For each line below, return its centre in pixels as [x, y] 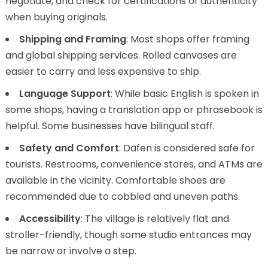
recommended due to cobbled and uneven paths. [122, 197]
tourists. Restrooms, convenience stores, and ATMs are [134, 165]
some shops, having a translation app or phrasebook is [134, 110]
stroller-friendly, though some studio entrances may [128, 235]
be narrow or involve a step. [71, 251]
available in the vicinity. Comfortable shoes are [115, 181]
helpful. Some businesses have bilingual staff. [110, 126]
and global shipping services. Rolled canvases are [121, 56]
